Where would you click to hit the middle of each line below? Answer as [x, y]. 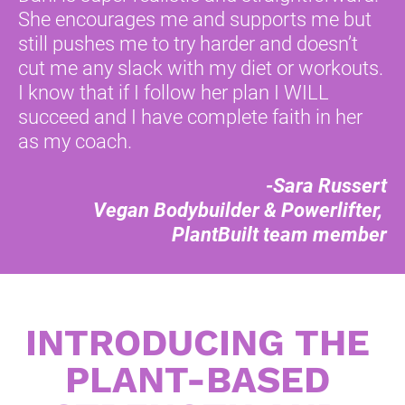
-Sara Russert [326, 186]
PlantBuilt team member [279, 235]
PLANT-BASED [197, 380]
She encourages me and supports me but [195, 20]
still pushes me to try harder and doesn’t [188, 44]
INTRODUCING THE [197, 343]
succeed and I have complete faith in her [190, 118]
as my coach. [77, 142]
